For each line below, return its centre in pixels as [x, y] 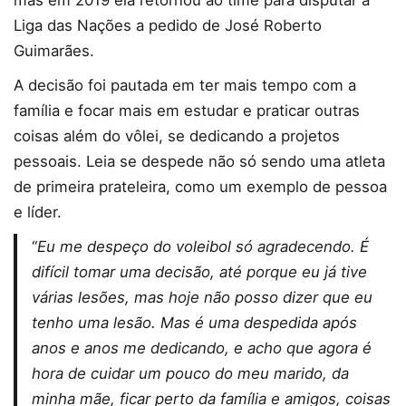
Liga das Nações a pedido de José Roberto [168, 26]
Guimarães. [54, 51]
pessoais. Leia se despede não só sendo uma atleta [199, 162]
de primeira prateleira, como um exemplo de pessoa [200, 187]
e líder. [38, 213]
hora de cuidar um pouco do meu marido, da [190, 374]
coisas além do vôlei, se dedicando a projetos [177, 136]
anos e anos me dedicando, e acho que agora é [202, 348]
